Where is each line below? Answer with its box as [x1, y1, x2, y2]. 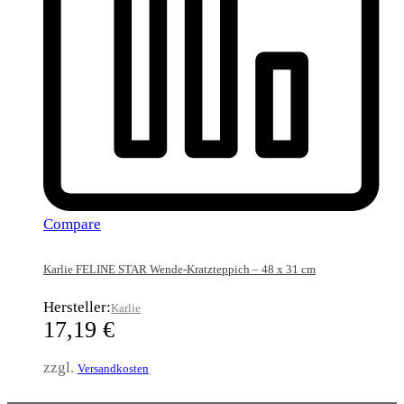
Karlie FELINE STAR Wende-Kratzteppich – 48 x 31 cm [43, 262, 316, 276]
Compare [43, 215, 101, 233]
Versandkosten [78, 362, 149, 376]
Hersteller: [43, 298, 111, 317]
